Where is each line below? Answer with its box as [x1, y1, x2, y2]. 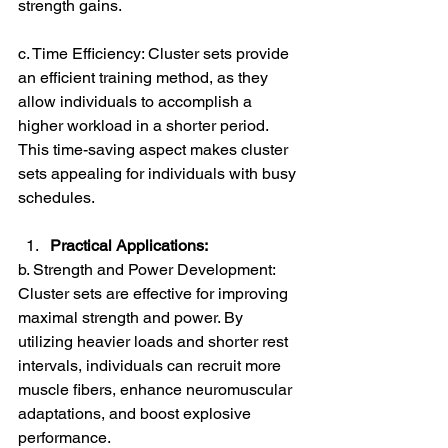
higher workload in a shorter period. [18, 116, 272, 136]
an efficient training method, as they [18, 68, 272, 88]
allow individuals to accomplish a [18, 92, 256, 112]
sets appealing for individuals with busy [18, 164, 300, 184]
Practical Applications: [50, 236, 208, 256]
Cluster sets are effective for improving [18, 284, 292, 304]
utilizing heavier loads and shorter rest [18, 332, 292, 352]
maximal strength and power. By [18, 308, 247, 328]
